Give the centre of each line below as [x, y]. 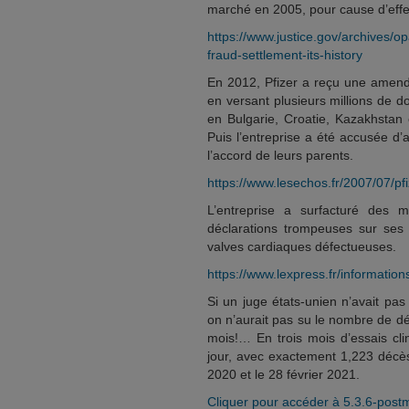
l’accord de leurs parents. [280, 155]
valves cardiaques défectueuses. [302, 246]
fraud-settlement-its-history [285, 55]
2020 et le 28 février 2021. [283, 374]
